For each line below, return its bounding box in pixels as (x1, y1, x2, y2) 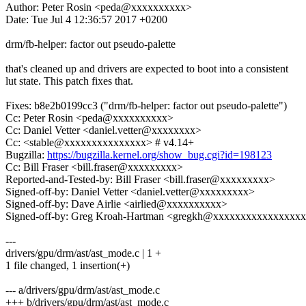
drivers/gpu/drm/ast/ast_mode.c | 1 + (5, 247, 161, 260)
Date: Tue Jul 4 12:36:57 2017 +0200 (5, 14, 167, 26)
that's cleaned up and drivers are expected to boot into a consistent (5, 63, 288, 75)
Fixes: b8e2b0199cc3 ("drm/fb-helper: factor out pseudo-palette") (5, 100, 287, 112)
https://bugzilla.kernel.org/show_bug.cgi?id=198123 (47, 149, 272, 161)
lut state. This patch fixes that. (5, 75, 133, 87)
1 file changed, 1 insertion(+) (5, 260, 130, 272)
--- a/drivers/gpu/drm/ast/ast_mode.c (5, 284, 160, 296)
